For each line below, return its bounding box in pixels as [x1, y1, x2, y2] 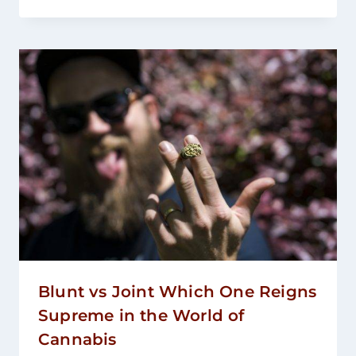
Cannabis [38, 330, 117, 350]
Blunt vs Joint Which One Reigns [38, 282, 317, 302]
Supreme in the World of [38, 306, 245, 326]
